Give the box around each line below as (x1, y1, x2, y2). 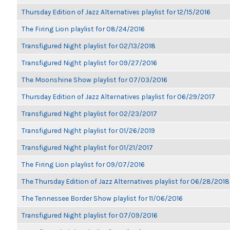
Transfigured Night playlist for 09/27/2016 (22, 59, 157, 67)
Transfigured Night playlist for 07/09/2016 (22, 211, 158, 219)
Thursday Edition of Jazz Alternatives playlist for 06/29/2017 (22, 92, 215, 101)
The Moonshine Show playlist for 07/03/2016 (22, 75, 167, 84)
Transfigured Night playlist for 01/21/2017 (22, 143, 153, 151)
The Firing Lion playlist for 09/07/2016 (22, 160, 145, 168)
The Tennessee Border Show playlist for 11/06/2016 (22, 194, 183, 202)
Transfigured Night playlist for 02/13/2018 (22, 42, 156, 50)
